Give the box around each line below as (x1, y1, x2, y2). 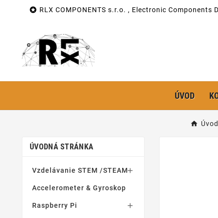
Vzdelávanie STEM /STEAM (32, 166, 128, 174)
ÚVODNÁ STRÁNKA (30, 142, 94, 151)
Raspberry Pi (32, 201, 77, 209)
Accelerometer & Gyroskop (32, 184, 126, 192)
